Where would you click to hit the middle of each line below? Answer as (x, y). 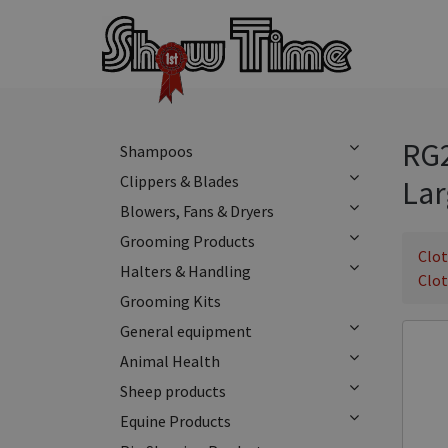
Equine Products (175, 421)
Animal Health (170, 361)
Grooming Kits (170, 301)
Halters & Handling (185, 271)
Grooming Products (187, 241)
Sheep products (173, 391)
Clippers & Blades (179, 181)
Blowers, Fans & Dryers (197, 211)
